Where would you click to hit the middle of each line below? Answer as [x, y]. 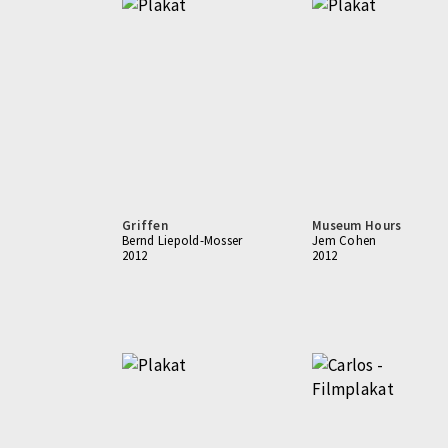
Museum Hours [357, 225]
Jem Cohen [344, 240]
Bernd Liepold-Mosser [182, 240]
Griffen [145, 225]
